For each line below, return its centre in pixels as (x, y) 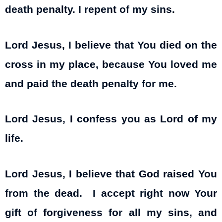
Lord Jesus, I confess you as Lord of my (111, 119)
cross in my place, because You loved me (111, 64)
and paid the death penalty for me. (91, 83)
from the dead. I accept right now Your (111, 194)
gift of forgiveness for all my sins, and (111, 213)
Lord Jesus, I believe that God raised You (111, 174)
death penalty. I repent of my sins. (90, 10)
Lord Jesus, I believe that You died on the (111, 45)
